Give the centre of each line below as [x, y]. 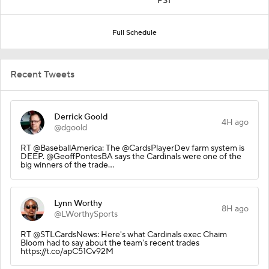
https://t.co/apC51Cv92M [67, 251]
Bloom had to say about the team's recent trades [110, 243]
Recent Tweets [42, 74]
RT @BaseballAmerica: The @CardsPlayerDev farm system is [132, 148]
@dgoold [71, 128]
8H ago [235, 209]
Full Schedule [134, 32]
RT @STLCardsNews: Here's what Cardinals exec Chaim [124, 234]
